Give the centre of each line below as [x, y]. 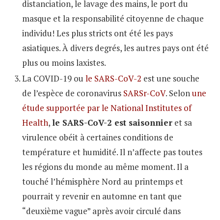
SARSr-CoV [144, 93]
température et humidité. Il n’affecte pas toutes [112, 152]
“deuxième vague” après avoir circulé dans [101, 211]
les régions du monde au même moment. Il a [105, 166]
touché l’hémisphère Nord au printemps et [103, 181]
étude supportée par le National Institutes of [107, 108]
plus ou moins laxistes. [64, 62]
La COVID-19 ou [54, 78]
